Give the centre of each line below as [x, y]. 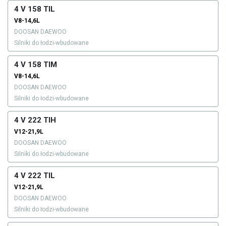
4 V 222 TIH [35, 120]
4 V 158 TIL [35, 9]
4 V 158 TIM [36, 65]
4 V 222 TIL [35, 176]
